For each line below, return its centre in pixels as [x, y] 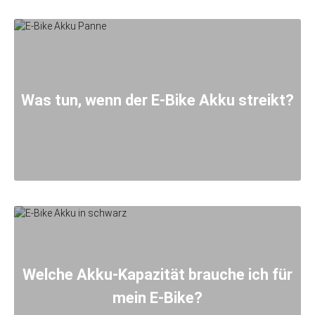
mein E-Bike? [157, 298]
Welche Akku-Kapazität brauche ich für [157, 275]
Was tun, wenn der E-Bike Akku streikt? [157, 100]
